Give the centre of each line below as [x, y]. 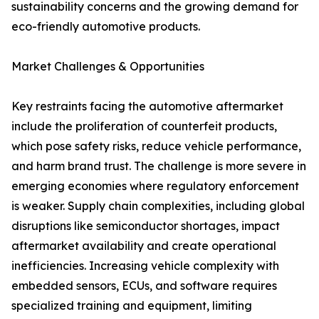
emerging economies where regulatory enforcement [155, 186]
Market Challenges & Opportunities [108, 67]
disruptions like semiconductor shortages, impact [146, 226]
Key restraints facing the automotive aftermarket [147, 106]
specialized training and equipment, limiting [132, 306]
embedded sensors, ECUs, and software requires [144, 286]
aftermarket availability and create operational [144, 246]
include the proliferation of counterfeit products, [144, 126]
